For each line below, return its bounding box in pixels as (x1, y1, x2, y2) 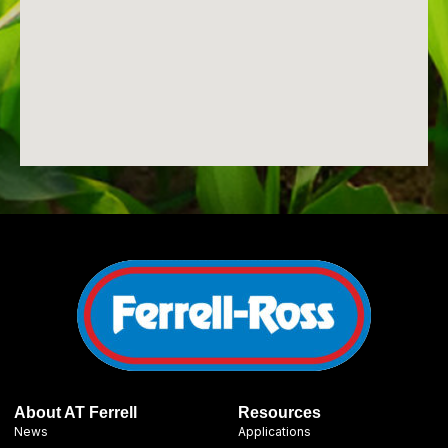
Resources (238, 404, 321, 421)
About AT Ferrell (14, 404, 137, 421)
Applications (238, 424, 311, 439)
